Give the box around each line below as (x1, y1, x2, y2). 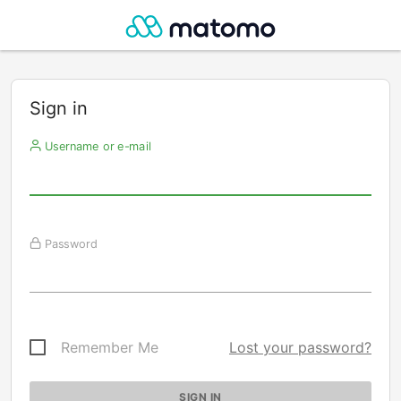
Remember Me (61, 338, 158, 356)
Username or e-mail (40, 139, 151, 153)
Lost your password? (229, 338, 371, 356)
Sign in (30, 98, 88, 119)
